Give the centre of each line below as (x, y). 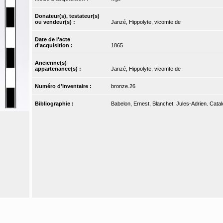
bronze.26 (123, 86)
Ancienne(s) (51, 63)
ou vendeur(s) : (56, 22)
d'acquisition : (55, 46)
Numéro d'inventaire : (64, 86)
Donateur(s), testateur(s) (67, 16)
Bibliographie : (55, 104)
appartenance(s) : (59, 69)
